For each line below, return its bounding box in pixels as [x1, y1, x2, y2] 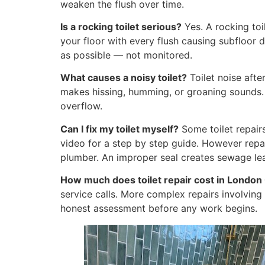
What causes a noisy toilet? [60, 72, 187, 84]
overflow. [60, 100, 102, 112]
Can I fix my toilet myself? [60, 122, 179, 135]
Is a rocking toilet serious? [60, 20, 182, 33]
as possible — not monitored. [60, 49, 192, 61]
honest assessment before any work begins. [60, 202, 257, 215]
